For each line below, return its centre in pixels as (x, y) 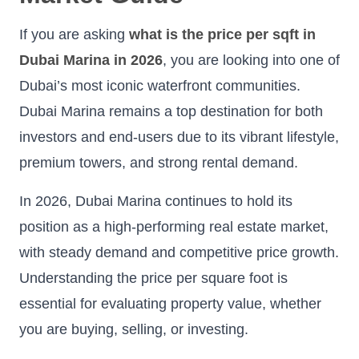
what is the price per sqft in (222, 34)
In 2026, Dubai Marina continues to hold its (156, 201)
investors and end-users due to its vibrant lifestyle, (179, 137)
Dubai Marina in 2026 (91, 60)
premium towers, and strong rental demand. (159, 162)
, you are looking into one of (251, 60)
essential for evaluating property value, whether (170, 303)
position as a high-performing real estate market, (174, 226)
